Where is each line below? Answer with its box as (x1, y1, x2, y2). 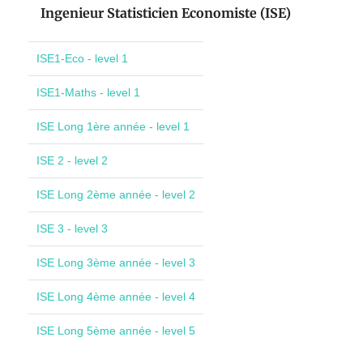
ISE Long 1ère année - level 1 (36, 120, 190, 134)
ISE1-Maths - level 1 (36, 86, 140, 100)
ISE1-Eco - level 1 (36, 52, 128, 66)
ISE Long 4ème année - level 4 (36, 290, 195, 304)
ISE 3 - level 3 (36, 222, 108, 236)
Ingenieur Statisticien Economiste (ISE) (41, 5, 291, 22)
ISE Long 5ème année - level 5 (36, 324, 195, 338)
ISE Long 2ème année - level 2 (36, 188, 195, 202)
